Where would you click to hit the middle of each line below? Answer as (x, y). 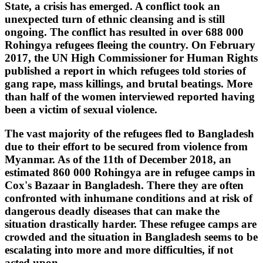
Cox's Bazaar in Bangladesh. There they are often (124, 186)
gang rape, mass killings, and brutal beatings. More (129, 84)
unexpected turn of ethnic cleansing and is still (115, 19)
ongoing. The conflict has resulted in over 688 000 (124, 32)
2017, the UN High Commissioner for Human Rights (131, 58)
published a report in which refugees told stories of (125, 71)
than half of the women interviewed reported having (130, 97)
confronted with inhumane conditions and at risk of (129, 198)
